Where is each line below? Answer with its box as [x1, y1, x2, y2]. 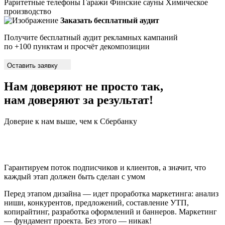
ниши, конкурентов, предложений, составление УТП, [4, 198, 189, 207]
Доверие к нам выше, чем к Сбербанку [4, 117, 137, 126]
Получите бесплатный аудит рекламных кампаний [4, 33, 178, 42]
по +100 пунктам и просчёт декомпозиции [4, 42, 150, 51]
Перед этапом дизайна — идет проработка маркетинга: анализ [4, 189, 218, 198]
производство [4, 7, 51, 16]
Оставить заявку [7, 61, 60, 69]
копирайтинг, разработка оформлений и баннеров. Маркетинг [4, 207, 217, 216]
